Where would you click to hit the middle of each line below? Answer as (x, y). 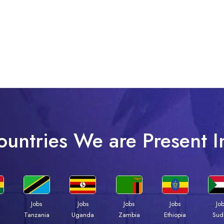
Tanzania (36, 215)
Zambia (129, 215)
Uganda (83, 215)
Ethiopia (175, 215)
